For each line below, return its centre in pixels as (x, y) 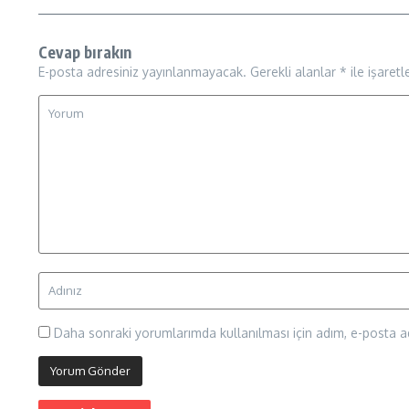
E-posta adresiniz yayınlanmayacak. (142, 72)
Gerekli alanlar (295, 72)
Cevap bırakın (85, 52)
